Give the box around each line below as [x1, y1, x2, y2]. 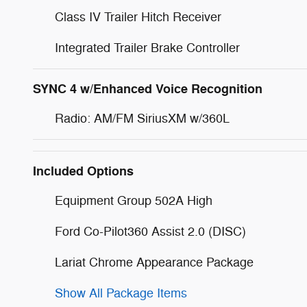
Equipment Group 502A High [55, 193, 212, 208]
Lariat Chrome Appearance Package [55, 254, 254, 270]
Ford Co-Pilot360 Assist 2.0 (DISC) [55, 223, 246, 239]
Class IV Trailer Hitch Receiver [55, 9, 221, 25]
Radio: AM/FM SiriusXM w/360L [55, 110, 230, 126]
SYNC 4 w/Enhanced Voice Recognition [33, 80, 262, 97]
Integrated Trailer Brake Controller [55, 40, 240, 56]
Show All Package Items [55, 285, 187, 301]
